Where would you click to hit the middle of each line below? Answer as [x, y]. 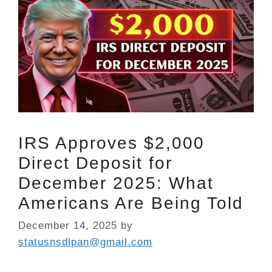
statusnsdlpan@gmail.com [85, 242]
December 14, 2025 [68, 226]
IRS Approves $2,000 [111, 143]
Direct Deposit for [95, 163]
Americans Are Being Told [131, 203]
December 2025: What [116, 183]
